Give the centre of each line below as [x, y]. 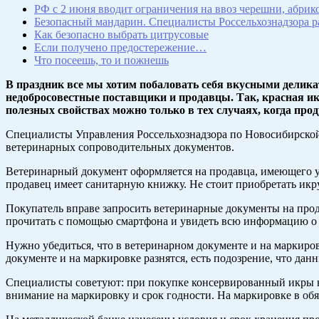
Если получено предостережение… [120, 48]
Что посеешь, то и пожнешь [101, 61]
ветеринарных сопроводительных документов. [120, 147]
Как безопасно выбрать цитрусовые [121, 35]
